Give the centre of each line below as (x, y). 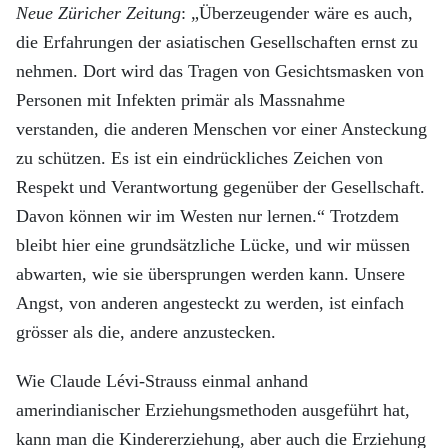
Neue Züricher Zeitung (98, 13)
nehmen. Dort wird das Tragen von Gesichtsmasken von (220, 71)
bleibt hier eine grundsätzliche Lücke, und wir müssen (213, 245)
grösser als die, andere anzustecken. (146, 332)
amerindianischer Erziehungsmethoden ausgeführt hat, (213, 410)
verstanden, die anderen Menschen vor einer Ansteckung (221, 129)
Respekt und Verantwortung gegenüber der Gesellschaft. (220, 187)
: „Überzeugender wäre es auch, (297, 13)
